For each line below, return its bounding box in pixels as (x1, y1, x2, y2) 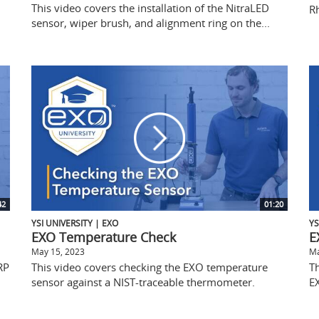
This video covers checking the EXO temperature (31, 259, 268, 274)
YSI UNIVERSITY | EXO (31, 216, 118, 229)
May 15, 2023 (31, 245, 85, 257)
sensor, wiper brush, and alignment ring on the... (31, 15, 270, 30)
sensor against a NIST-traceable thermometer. (31, 274, 255, 289)
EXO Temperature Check (31, 228, 176, 246)
